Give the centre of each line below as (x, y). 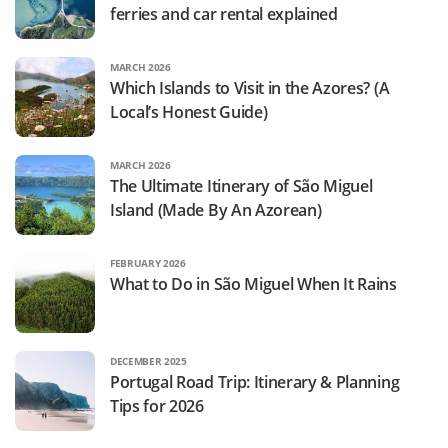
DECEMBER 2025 (148, 361)
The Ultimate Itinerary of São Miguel (241, 186)
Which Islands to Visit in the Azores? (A (250, 87)
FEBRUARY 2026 (148, 263)
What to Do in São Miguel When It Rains (253, 284)
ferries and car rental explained (224, 13)
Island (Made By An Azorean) (216, 210)
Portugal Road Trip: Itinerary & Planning (255, 382)
